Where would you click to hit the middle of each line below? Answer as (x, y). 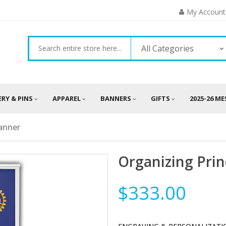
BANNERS (116, 98)
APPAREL (67, 98)
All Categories (168, 48)
